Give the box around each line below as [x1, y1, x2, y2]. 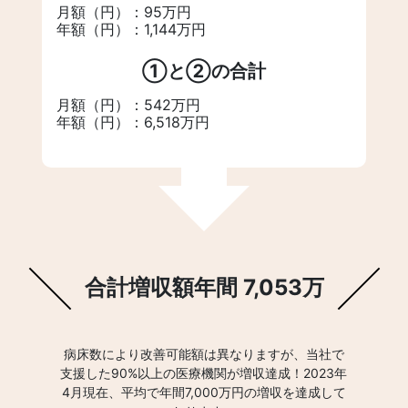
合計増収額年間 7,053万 [84, 273, 324, 301]
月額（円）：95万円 [56, 2, 191, 21]
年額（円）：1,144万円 [56, 19, 206, 38]
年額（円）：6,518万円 [56, 112, 209, 131]
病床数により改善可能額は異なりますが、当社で [63, 345, 344, 362]
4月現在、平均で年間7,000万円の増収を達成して [61, 383, 346, 400]
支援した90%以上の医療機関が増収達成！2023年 [60, 364, 348, 381]
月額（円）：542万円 [56, 95, 200, 114]
